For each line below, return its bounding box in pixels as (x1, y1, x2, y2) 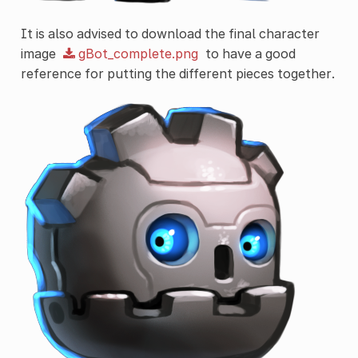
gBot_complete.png (78, 46, 198, 62)
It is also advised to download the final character (20, 26, 320, 42)
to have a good (201, 46, 296, 62)
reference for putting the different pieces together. (20, 66, 335, 82)
